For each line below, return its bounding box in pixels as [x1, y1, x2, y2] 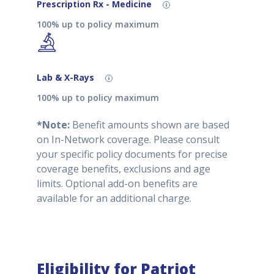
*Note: [37, 118, 70, 132]
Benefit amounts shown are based [70, 118, 229, 132]
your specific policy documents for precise [37, 147, 228, 161]
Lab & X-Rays [37, 71, 97, 83]
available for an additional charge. [37, 191, 191, 206]
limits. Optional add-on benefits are [37, 177, 198, 191]
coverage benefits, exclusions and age [37, 162, 210, 176]
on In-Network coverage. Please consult [37, 133, 220, 147]
